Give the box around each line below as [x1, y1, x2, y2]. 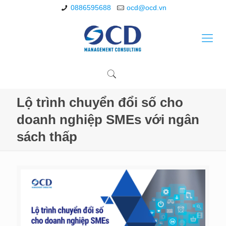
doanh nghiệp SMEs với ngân [17, 112, 199, 127]
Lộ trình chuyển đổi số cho [17, 95, 183, 110]
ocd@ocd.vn [127, 4, 167, 12]
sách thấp [17, 129, 77, 144]
